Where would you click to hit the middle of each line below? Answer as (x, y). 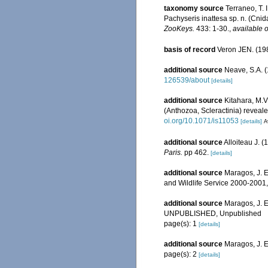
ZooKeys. (179, 29)
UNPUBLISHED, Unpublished (213, 213)
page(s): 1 (181, 223)
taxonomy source (194, 8)
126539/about (187, 80)
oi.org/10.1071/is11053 (201, 121)
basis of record (190, 50)
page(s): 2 (181, 254)
